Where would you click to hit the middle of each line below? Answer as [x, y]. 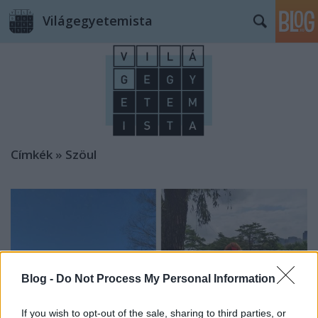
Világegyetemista [98, 21]
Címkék [32, 155]
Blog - [39, 279]
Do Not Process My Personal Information [166, 279]
